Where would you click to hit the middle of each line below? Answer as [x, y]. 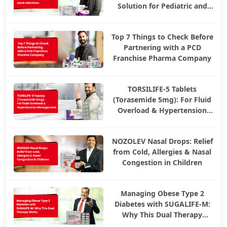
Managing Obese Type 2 [162, 194]
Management [162, 121]
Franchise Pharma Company [162, 58]
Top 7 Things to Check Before [162, 37]
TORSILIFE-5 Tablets [162, 89]
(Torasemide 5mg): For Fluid [162, 100]
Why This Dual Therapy [162, 215]
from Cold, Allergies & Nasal [162, 152]
